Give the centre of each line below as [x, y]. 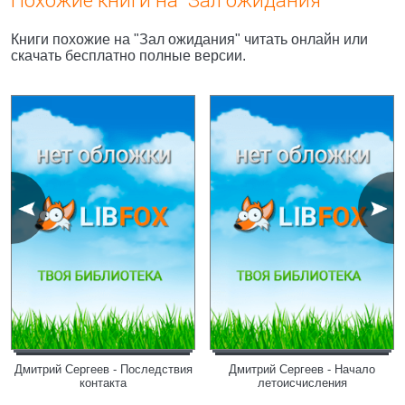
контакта [103, 383]
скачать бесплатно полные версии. [128, 56]
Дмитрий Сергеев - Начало [302, 369]
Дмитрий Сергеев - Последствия [103, 369]
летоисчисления [302, 383]
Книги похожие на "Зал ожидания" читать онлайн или [189, 39]
